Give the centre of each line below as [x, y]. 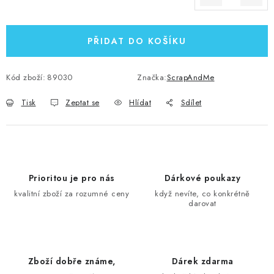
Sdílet [191, 102]
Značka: [152, 77]
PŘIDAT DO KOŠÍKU [137, 41]
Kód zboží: [26, 77]
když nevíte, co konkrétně [202, 194]
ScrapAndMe [191, 77]
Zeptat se [83, 102]
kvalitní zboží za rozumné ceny [72, 194]
